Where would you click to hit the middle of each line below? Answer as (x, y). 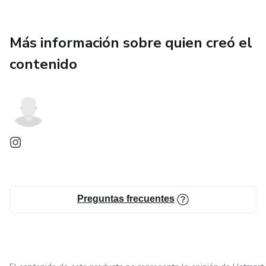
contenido (43, 64)
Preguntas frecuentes (126, 199)
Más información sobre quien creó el (131, 43)
